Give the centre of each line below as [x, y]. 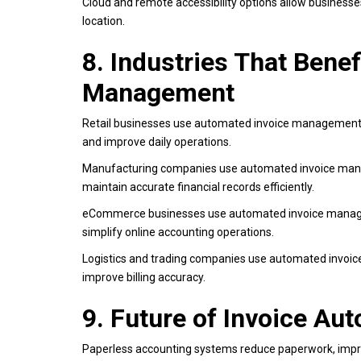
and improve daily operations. [157, 141]
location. [105, 21]
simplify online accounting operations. [178, 232]
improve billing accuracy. [144, 277]
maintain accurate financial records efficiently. [198, 187]
